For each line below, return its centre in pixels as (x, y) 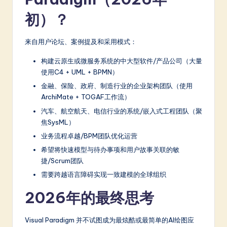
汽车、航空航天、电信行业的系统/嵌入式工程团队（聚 (122, 111)
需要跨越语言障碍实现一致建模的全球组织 (104, 174)
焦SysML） (58, 122)
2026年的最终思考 (89, 198)
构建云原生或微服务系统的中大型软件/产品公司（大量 (122, 61)
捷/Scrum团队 (62, 160)
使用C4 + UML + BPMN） (80, 72)
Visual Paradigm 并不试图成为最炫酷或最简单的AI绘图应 (109, 220)
